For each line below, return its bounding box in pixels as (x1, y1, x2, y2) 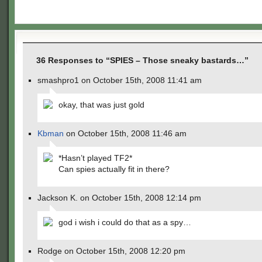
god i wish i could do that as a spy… (58, 218, 191, 227)
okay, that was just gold (58, 100, 144, 109)
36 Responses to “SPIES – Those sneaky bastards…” (36, 56, 249, 65)
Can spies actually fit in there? (58, 164, 170, 174)
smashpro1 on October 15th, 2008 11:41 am (37, 75, 202, 85)
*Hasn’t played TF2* (58, 153, 132, 163)
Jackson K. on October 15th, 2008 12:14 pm (37, 193, 201, 202)
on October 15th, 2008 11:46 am (64, 129, 187, 138)
